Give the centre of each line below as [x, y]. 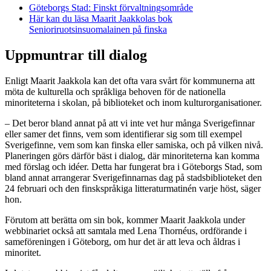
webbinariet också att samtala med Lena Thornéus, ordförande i [126, 230]
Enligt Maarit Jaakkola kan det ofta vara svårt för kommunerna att [130, 80]
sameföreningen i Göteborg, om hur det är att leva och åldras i [122, 241]
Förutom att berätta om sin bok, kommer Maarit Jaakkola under [125, 220]
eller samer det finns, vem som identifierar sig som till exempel [123, 134]
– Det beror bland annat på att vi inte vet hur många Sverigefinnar [130, 123]
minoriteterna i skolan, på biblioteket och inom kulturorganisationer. [133, 102]
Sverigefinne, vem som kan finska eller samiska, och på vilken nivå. [134, 145]
